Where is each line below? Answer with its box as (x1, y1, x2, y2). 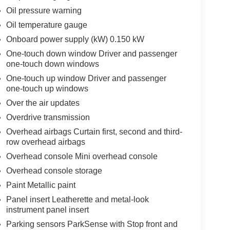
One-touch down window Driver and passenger (6, 49, 177, 58)
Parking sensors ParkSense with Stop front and (6, 219, 178, 228)
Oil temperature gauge (6, 20, 87, 29)
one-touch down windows (6, 59, 99, 68)
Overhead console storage (6, 166, 102, 175)
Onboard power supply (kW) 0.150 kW (6, 34, 144, 44)
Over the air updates (6, 98, 80, 107)
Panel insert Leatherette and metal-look (6, 195, 149, 204)
